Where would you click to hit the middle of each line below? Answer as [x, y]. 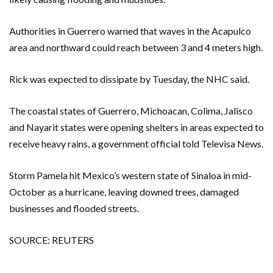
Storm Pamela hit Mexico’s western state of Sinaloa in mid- [130, 175]
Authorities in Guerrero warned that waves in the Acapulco [130, 31]
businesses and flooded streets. [74, 208]
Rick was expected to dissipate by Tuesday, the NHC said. [129, 79]
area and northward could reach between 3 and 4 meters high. [136, 48]
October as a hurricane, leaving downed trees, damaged [124, 192]
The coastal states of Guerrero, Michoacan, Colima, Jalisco [131, 111]
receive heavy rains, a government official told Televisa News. [136, 144]
